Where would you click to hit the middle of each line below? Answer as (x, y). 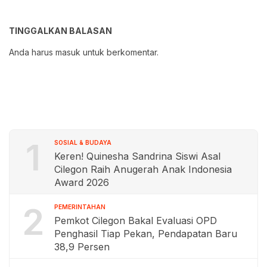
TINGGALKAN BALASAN (60, 31)
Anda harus (32, 52)
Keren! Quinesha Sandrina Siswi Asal (137, 156)
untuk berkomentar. (119, 52)
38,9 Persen (82, 247)
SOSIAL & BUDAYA (83, 143)
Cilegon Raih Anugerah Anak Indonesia (143, 170)
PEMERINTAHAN (80, 207)
